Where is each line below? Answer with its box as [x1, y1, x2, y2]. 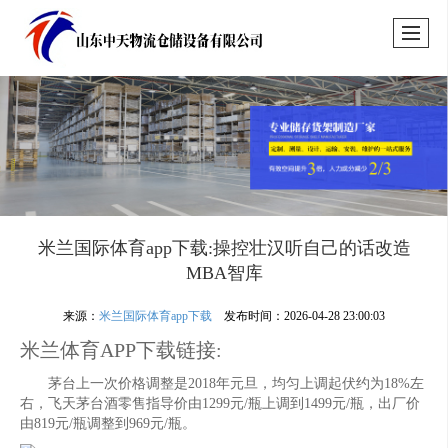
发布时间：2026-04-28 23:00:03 [212, 309, 386, 323]
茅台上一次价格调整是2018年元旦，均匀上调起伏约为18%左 [19, 376, 424, 391]
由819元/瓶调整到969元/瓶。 [19, 416, 196, 431]
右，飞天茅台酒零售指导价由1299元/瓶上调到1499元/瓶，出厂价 [19, 396, 420, 411]
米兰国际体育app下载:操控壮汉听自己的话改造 [37, 238, 411, 258]
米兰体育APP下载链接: [19, 339, 222, 361]
